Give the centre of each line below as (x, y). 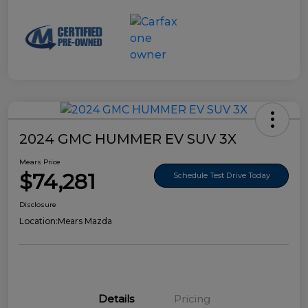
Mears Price (40, 162)
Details (116, 299)
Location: (38, 221)
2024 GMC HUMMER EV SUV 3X (128, 139)
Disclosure (38, 205)
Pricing (192, 299)
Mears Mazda (85, 221)
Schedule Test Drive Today (221, 175)
